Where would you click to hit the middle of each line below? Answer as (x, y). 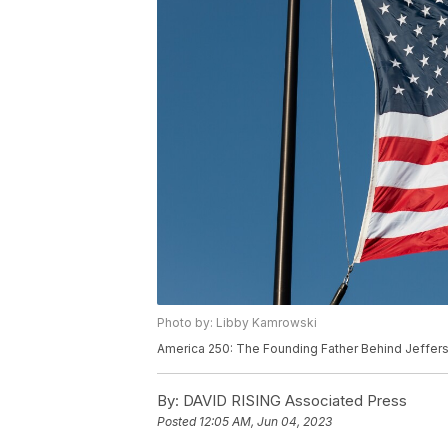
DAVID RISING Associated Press (293, 401)
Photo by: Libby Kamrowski (237, 323)
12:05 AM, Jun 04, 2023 (265, 422)
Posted (178, 422)
